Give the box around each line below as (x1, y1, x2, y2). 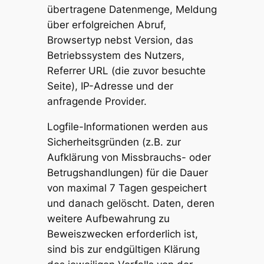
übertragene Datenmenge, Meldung (47, 4, 217, 16)
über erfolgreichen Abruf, (47, 19, 166, 31)
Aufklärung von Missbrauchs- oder (47, 151, 211, 163)
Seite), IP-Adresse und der (47, 80, 173, 93)
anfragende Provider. (47, 95, 147, 108)
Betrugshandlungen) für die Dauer (47, 166, 208, 179)
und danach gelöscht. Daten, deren (47, 197, 214, 209)
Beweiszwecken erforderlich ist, (47, 227, 198, 240)
